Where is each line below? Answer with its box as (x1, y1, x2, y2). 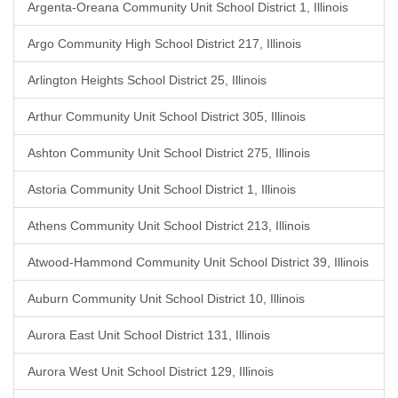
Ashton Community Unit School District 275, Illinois (28, 146, 310, 160)
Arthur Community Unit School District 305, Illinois (28, 109, 306, 123)
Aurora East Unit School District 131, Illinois (28, 328, 270, 342)
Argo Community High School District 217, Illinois (28, 36, 301, 51)
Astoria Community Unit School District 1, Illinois (28, 182, 296, 196)
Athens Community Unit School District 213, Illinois (28, 219, 310, 233)
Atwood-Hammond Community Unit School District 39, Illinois (28, 255, 369, 269)
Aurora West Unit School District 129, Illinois (28, 364, 274, 378)
